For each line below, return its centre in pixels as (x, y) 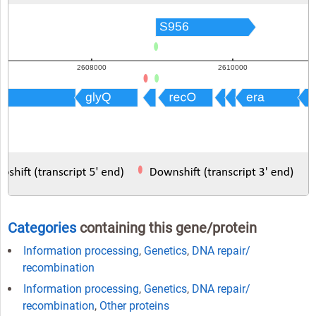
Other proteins (134, 305)
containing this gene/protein (166, 227)
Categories (42, 227)
